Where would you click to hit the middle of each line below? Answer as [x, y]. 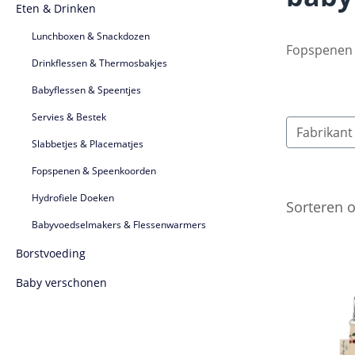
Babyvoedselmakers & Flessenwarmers [119, 224]
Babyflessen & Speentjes [86, 90]
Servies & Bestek [69, 116]
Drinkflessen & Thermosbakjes [99, 63]
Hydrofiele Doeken [73, 197]
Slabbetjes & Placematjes [88, 143]
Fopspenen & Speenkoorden [94, 170]
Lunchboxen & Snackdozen [91, 36]
